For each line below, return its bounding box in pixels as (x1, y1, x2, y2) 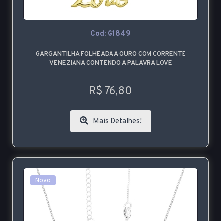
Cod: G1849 (90, 29, 131, 39)
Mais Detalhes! (90, 117, 142, 127)
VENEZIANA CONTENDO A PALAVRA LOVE (49, 59, 172, 68)
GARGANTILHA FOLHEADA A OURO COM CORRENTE (35, 50, 186, 59)
